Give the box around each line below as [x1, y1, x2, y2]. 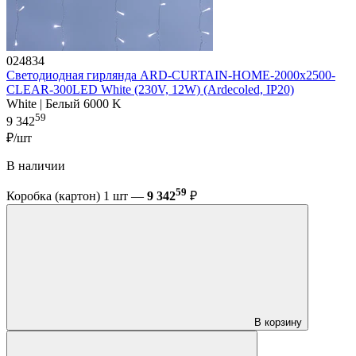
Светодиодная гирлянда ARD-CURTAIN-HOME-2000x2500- [6, 68, 335, 82]
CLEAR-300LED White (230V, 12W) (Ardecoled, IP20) [6, 82, 294, 96]
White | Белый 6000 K [6, 96, 122, 110]
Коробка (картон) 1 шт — [6, 189, 147, 203]
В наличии [6, 159, 65, 173]
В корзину [254, 316, 302, 329]
